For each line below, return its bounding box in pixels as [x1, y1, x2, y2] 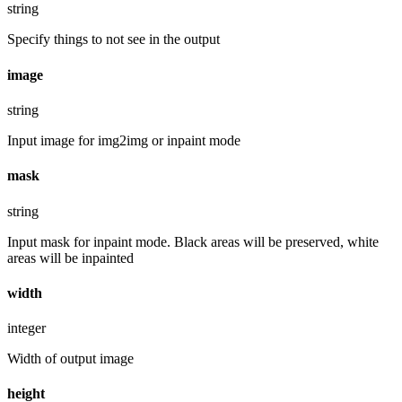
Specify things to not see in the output [7, 31, 220, 48]
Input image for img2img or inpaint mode [7, 133, 240, 148]
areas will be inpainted [7, 249, 134, 266]
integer [7, 320, 46, 336]
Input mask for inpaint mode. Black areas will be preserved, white [7, 233, 379, 249]
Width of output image [7, 351, 134, 367]
